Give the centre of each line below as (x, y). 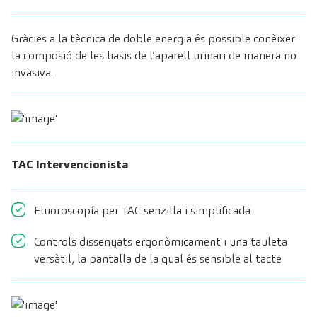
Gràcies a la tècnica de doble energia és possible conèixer (153, 39)
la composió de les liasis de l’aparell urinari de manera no (154, 56)
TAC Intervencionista (70, 165)
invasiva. (32, 73)
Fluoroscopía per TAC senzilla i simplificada (142, 211)
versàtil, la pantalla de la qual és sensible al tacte (158, 259)
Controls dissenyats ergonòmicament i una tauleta (161, 242)
